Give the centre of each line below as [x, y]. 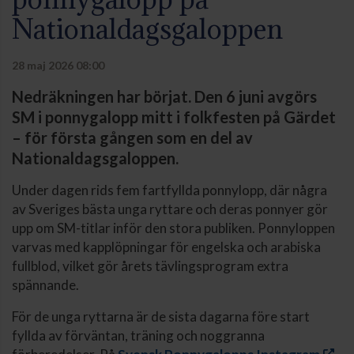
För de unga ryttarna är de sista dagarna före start [161, 316]
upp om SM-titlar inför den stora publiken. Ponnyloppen [173, 228]
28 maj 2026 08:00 [58, 65]
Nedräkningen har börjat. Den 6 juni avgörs [164, 96]
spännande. [45, 284]
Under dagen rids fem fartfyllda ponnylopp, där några [169, 190]
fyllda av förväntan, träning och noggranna [138, 335]
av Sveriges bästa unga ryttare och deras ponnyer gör [170, 209]
